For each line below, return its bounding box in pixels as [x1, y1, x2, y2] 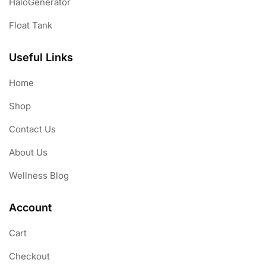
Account [9, 201, 52, 214]
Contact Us [9, 123, 56, 135]
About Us [9, 147, 47, 159]
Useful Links [9, 51, 73, 64]
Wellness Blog [9, 170, 69, 182]
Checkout [9, 251, 50, 262]
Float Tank [9, 20, 52, 31]
